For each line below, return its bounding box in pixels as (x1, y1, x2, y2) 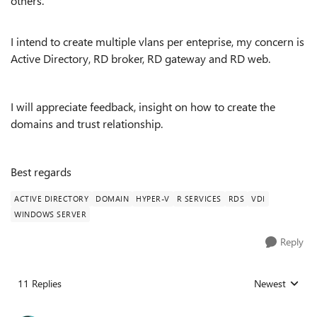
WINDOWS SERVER (14, 209, 86, 219)
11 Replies (18, 277, 62, 290)
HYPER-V (136, 193, 170, 204)
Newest (254, 277, 286, 290)
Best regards (11, 164, 71, 179)
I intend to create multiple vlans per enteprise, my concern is (11, 34, 304, 49)
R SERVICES (176, 193, 221, 204)
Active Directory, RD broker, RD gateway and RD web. (11, 51, 270, 66)
